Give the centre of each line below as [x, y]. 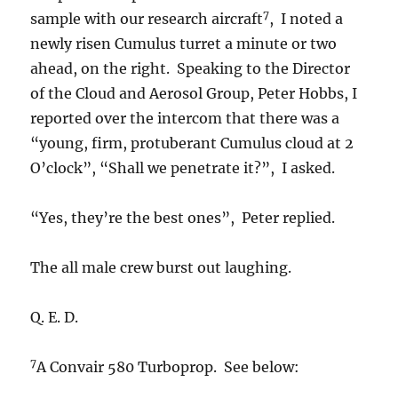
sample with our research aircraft [147, 19]
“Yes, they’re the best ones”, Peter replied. [183, 218]
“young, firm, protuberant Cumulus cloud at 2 [192, 143]
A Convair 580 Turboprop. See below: [168, 367]
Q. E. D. [55, 317]
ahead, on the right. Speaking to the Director [191, 68]
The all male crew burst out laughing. [161, 267]
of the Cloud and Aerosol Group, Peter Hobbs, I [194, 93]
